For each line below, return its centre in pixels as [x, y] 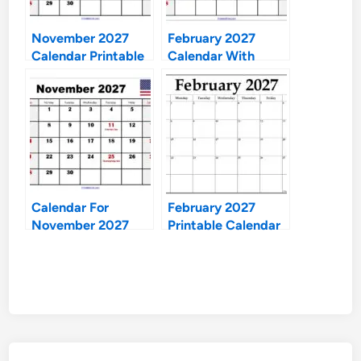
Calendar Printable [88, 55]
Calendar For [71, 207]
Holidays [194, 73]
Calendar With [212, 55]
